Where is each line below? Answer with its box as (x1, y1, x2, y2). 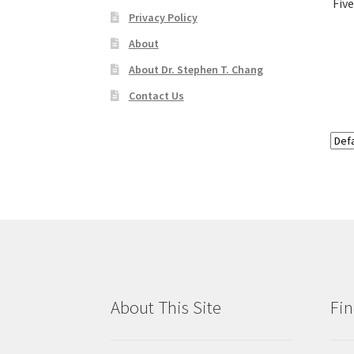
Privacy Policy (128, 9, 198, 24)
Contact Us (128, 88, 184, 103)
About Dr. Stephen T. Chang (128, 62, 263, 77)
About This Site (111, 296, 222, 319)
